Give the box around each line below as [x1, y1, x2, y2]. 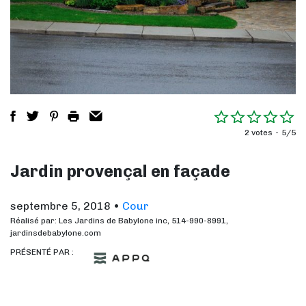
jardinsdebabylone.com [10, 228, 101, 238]
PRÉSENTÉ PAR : [10, 247, 74, 257]
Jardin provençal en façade [10, 161, 230, 181]
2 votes [245, 127, 273, 137]
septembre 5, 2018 [10, 199, 111, 212]
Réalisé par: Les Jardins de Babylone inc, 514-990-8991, [10, 216, 228, 225]
